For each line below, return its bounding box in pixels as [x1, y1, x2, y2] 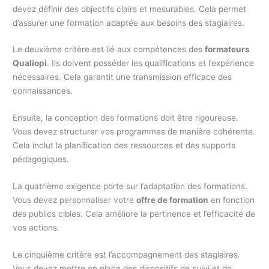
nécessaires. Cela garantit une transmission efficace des [13, 72, 232, 82]
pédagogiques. [13, 154, 70, 165]
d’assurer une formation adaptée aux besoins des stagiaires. [13, 17, 245, 28]
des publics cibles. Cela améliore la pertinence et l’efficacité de [13, 209, 256, 219]
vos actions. [13, 223, 60, 233]
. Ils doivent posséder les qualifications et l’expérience [47, 58, 255, 68]
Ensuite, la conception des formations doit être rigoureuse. [13, 113, 239, 123]
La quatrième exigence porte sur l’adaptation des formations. [13, 181, 248, 192]
